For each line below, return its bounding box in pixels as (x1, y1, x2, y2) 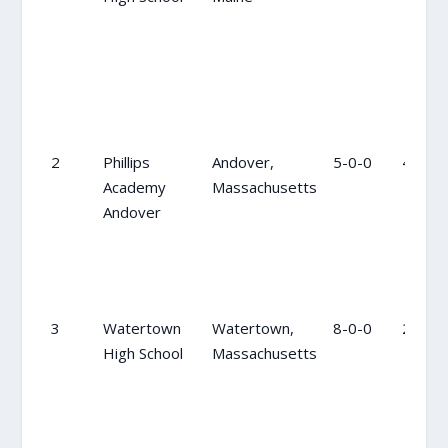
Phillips (102, 151, 150, 172)
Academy (102, 176, 166, 197)
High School (102, 342, 183, 363)
